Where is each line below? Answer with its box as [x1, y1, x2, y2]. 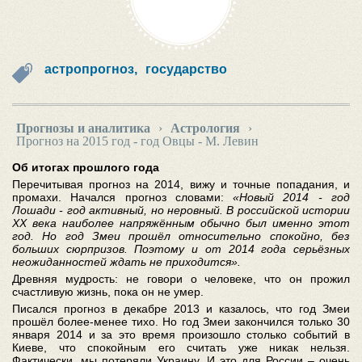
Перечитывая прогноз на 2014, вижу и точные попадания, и [12, 178, 350, 191]
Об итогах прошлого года [12, 161, 159, 174]
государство [145, 62, 227, 76]
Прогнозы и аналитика [16, 121, 150, 135]
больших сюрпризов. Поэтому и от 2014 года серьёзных [12, 242, 350, 255]
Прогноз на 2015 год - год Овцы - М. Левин [16, 134, 259, 148]
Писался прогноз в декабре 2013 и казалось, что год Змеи [12, 302, 350, 315]
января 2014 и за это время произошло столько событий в [12, 328, 350, 341]
